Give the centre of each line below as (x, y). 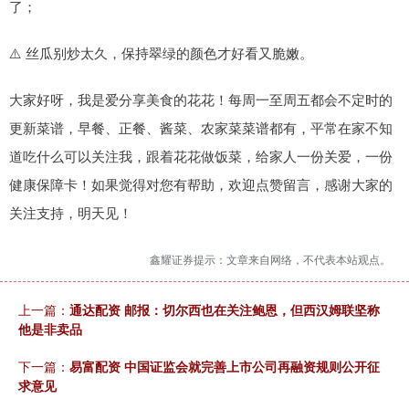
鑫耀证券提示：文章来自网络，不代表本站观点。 (270, 259)
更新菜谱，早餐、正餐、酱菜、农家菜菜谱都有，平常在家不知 (201, 127)
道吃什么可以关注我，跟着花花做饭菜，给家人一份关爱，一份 (201, 156)
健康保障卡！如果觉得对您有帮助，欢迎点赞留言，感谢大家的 (201, 184)
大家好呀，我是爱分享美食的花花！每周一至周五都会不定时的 (201, 99)
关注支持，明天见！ (71, 212)
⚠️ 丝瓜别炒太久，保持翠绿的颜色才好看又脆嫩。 (161, 52)
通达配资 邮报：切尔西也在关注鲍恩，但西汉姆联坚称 (225, 309)
